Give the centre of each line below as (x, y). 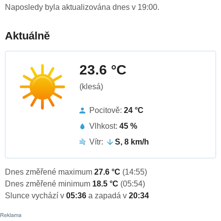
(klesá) (91, 87)
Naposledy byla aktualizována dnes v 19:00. (82, 7)
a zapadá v (109, 196)
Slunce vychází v (36, 196)
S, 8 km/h (132, 142)
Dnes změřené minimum (49, 184)
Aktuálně (27, 36)
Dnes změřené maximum (50, 172)
